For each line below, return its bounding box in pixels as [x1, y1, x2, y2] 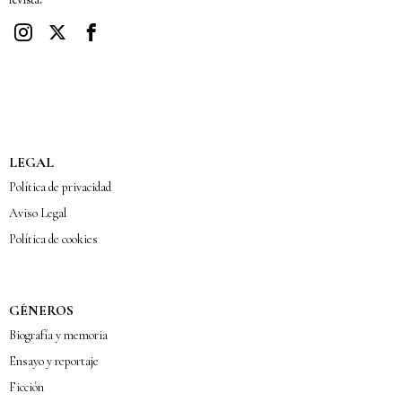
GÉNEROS [9, 302, 74, 319]
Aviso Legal [9, 205, 66, 222]
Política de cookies [9, 232, 98, 248]
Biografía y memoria [9, 328, 108, 344]
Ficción [9, 380, 44, 396]
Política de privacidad [9, 179, 111, 196]
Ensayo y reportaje [9, 354, 99, 370]
